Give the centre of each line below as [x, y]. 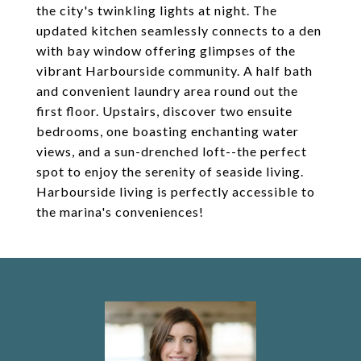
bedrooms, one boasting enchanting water [168, 131]
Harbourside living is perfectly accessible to [176, 191]
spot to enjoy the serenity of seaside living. [170, 171]
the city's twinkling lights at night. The [157, 10]
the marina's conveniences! [120, 212]
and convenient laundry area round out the [167, 91]
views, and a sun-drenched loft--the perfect [172, 151]
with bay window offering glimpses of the [166, 50]
